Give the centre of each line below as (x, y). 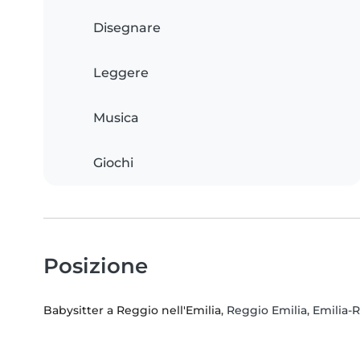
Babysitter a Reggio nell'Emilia (132, 311)
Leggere (121, 73)
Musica (116, 118)
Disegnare (127, 28)
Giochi (113, 163)
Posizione (96, 266)
